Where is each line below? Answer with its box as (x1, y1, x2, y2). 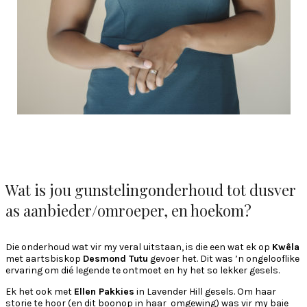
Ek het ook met (5, 285, 74, 297)
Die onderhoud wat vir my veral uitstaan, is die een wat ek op (5, 241, 272, 253)
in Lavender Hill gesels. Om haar (134, 285, 276, 297)
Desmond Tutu (83, 252, 148, 265)
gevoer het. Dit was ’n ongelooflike (148, 252, 299, 265)
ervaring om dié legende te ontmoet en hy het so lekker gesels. (5, 264, 280, 276)
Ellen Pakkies (74, 285, 134, 297)
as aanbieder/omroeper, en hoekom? (5, 200, 251, 221)
